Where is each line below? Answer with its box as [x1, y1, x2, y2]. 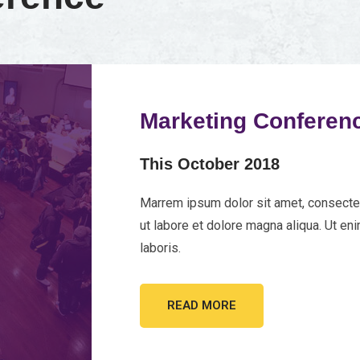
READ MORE [167, 298, 236, 313]
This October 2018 [140, 154, 280, 173]
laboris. [140, 239, 181, 256]
